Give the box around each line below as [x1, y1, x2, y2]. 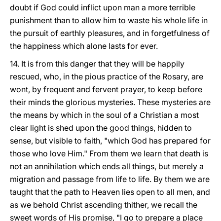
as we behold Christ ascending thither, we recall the [10, 200, 197, 210]
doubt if [10, 2, 38, 12]
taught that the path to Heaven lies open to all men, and [10, 187, 210, 197]
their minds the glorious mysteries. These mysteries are [10, 97, 211, 107]
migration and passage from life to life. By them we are [10, 174, 210, 184]
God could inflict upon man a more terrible [40, 2, 195, 12]
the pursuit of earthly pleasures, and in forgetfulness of [10, 28, 210, 38]
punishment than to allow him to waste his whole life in [10, 15, 208, 25]
